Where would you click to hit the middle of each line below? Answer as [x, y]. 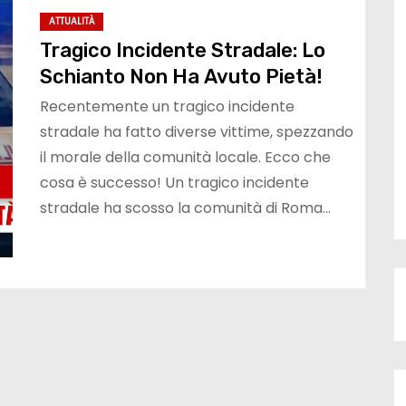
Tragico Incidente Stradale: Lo [183, 50]
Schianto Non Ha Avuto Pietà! [181, 76]
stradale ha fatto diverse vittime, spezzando [197, 131]
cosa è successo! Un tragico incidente [174, 182]
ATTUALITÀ [72, 21]
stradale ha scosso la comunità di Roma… [185, 208]
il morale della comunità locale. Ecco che [185, 157]
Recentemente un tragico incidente [167, 106]
